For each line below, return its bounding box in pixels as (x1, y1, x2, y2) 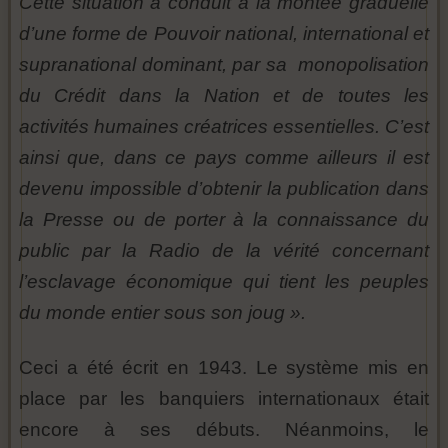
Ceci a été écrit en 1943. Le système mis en (19, 356, 429, 378)
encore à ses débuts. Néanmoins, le (19, 418, 429, 440)
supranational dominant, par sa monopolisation (19, 53, 429, 75)
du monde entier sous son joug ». (19, 301, 311, 323)
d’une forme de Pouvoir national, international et (19, 22, 429, 44)
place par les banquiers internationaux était (19, 387, 429, 409)
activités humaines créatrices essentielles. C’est (19, 115, 429, 137)
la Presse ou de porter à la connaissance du (19, 208, 429, 230)
